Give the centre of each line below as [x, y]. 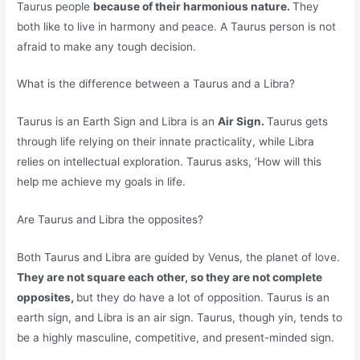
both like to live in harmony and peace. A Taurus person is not [177, 26]
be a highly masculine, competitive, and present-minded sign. [176, 338]
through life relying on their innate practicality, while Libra [166, 142]
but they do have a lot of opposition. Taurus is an [203, 298]
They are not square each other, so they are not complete [170, 278]
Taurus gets [298, 122]
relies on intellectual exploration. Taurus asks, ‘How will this [170, 162]
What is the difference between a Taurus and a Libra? [156, 84]
